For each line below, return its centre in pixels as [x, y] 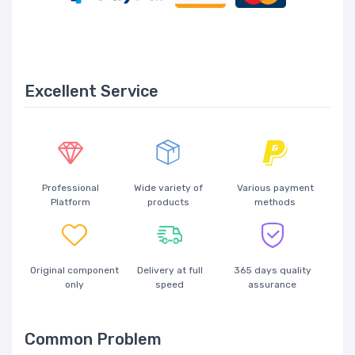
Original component [75, 271]
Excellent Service [92, 92]
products [168, 202]
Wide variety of [168, 188]
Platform [70, 202]
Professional [70, 188]
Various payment [275, 188]
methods [275, 202]
